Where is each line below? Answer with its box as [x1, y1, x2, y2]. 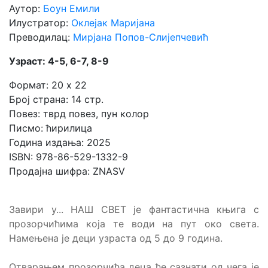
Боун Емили [43, 2, 100, 15]
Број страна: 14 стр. [9, 93, 103, 106]
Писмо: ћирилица [9, 122, 92, 135]
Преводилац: [9, 31, 73, 44]
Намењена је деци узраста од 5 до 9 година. [9, 232, 223, 245]
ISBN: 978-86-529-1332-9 [9, 151, 128, 163]
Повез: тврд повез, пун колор [9, 108, 149, 120]
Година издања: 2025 [9, 136, 111, 149]
